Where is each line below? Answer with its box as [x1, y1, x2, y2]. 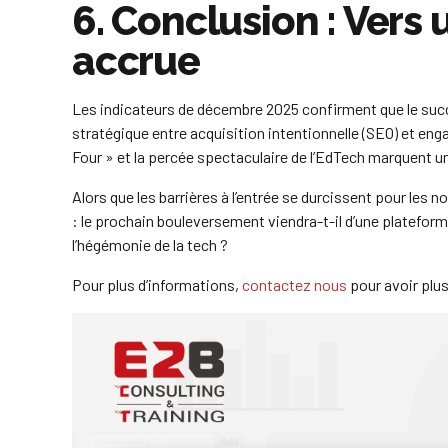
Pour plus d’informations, [72, 275, 242, 295]
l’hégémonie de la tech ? [72, 235, 228, 255]
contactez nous [242, 275, 347, 295]
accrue [72, 37, 200, 85]
